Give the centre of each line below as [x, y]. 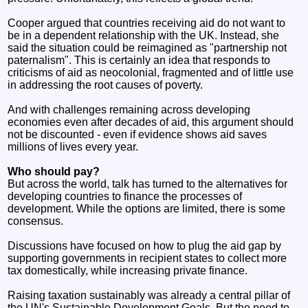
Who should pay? [54, 171]
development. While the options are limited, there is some [147, 208]
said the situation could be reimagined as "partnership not [147, 47]
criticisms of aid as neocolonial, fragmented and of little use [151, 72]
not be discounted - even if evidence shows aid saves [137, 134]
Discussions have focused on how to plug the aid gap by [145, 245]
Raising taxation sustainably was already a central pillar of [149, 295]
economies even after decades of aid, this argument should [151, 122]
